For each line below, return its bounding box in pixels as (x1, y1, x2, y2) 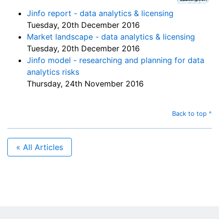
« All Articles (14, 142, 66, 152)
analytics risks (27, 67, 79, 77)
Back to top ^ (172, 110, 212, 118)
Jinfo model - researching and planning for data (27, 55, 204, 66)
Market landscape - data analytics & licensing (27, 32, 195, 42)
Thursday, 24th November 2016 (27, 79, 144, 89)
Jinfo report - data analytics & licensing (27, 8, 174, 19)
